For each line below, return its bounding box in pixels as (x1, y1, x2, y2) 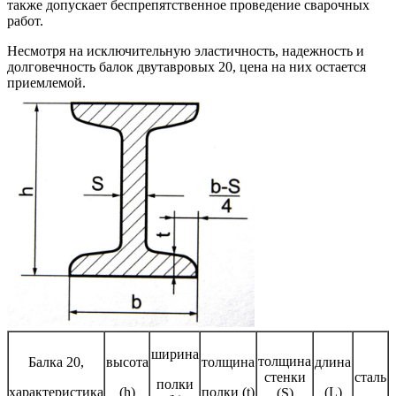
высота (105, 354, 148, 369)
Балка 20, (28, 354, 84, 369)
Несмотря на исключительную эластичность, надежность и (7, 42, 364, 58)
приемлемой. (7, 74, 86, 90)
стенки (263, 369, 306, 385)
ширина (150, 346, 199, 362)
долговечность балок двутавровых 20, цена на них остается (7, 58, 366, 74)
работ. (7, 12, 43, 28)
